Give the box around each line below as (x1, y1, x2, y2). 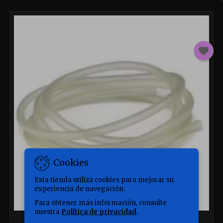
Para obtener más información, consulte (34, 198, 167, 207)
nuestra (34, 207, 61, 216)
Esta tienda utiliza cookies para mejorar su (34, 175, 174, 184)
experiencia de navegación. (34, 184, 125, 193)
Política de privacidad (61, 207, 136, 216)
